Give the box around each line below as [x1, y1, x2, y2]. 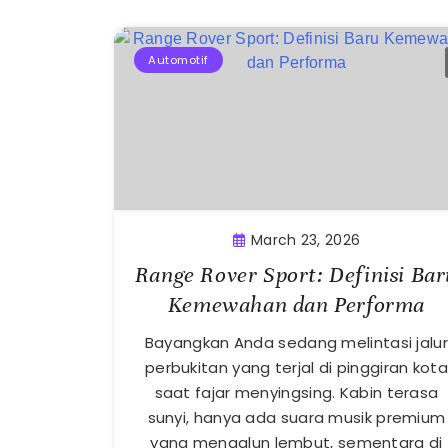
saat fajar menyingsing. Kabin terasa [154, 381, 439, 403]
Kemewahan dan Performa [167, 290, 426, 318]
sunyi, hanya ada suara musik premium [147, 406, 446, 428]
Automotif [148, 52, 209, 69]
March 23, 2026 [250, 229, 361, 250]
